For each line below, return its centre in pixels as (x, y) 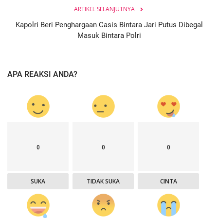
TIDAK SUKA (103, 181)
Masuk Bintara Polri (109, 35)
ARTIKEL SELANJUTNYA (104, 9)
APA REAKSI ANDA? (42, 74)
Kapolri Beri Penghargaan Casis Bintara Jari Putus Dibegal (109, 25)
